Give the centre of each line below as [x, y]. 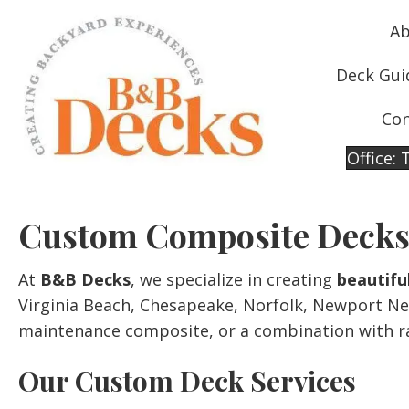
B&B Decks [85, 279]
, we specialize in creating [234, 279]
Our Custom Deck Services [187, 381]
